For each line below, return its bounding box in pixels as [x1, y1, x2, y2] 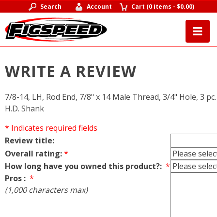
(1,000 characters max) [5, 184, 88, 195]
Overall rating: [5, 148, 62, 159]
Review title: [5, 135, 54, 146]
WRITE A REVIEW [5, 61, 137, 82]
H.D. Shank [5, 103, 44, 114]
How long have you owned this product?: [5, 160, 164, 171]
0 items [149, 2, 172, 11]
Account [87, 2, 112, 11]
